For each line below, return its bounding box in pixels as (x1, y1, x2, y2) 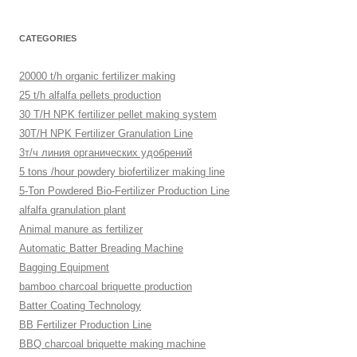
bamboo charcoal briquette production (19, 280, 192, 292)
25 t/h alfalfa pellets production (19, 89, 161, 101)
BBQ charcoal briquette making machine (19, 338, 206, 350)
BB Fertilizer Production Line (19, 319, 151, 331)
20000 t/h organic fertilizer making (19, 70, 175, 82)
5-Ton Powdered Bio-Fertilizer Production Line (19, 185, 229, 197)
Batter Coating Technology (19, 300, 141, 312)
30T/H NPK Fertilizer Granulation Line (19, 127, 193, 139)
